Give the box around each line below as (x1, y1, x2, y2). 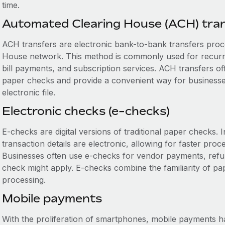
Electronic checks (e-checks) (2, 104, 170, 118)
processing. (2, 175, 46, 185)
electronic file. (2, 87, 55, 97)
